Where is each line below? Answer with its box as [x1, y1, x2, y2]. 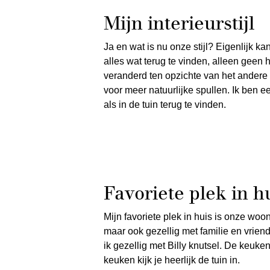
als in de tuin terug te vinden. [104, 99, 226, 110]
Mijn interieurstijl [104, 12, 254, 34]
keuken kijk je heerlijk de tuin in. [104, 255, 240, 265]
